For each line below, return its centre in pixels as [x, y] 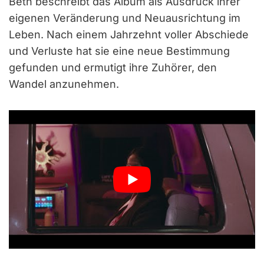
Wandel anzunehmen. [64, 84]
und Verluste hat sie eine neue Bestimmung [119, 51]
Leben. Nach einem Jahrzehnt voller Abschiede [129, 34]
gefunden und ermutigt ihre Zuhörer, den [113, 67]
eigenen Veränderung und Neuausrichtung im [125, 18]
